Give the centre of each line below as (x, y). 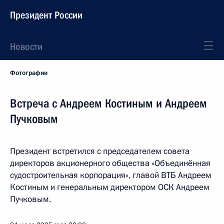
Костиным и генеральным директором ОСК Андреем (110, 187)
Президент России (46, 15)
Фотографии (29, 73)
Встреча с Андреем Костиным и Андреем (108, 103)
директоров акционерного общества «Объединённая (110, 163)
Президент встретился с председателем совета (100, 151)
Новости (26, 46)
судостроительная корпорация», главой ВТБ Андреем (111, 175)
